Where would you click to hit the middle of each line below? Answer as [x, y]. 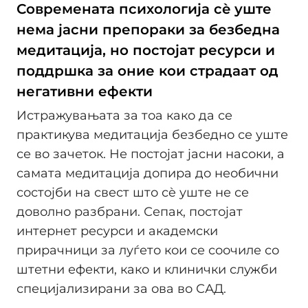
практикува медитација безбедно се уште [152, 135]
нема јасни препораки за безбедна [148, 30]
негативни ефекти [85, 91]
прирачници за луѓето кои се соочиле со [148, 251]
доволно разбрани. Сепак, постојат [130, 212]
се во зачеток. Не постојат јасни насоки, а [151, 154]
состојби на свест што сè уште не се [133, 193]
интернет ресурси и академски [117, 231]
